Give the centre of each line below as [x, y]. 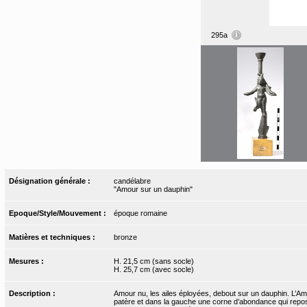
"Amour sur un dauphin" [153, 189]
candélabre [132, 181]
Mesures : [28, 261]
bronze [125, 237]
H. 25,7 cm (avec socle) [153, 269]
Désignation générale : [51, 181]
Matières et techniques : [53, 237]
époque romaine [140, 213]
